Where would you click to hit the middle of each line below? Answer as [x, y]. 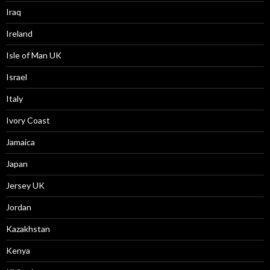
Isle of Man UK [34, 55]
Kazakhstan [28, 229]
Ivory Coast [28, 120]
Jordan [19, 207]
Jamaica [20, 142]
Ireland [19, 33]
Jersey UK [25, 185]
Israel [17, 77]
